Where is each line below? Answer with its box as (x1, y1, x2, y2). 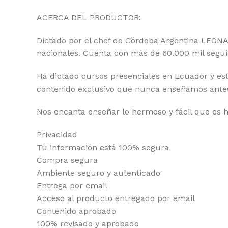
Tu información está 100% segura (37, 142, 169, 152)
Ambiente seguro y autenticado (37, 168, 160, 178)
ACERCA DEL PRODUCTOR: (37, 13, 141, 22)
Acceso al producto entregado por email (37, 193, 195, 203)
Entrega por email (37, 181, 107, 190)
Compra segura (37, 155, 98, 165)
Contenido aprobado (37, 206, 116, 216)
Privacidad (37, 130, 77, 139)
